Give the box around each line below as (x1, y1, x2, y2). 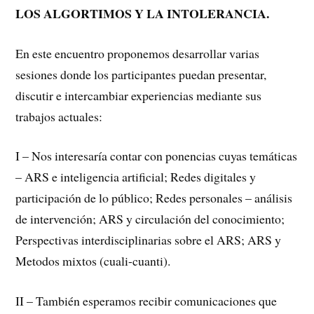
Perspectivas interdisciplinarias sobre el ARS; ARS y (15, 231, 282, 249)
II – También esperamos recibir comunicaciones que (15, 292, 278, 310)
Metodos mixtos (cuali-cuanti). (15, 252, 171, 270)
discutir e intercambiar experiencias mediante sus (15, 86, 262, 104)
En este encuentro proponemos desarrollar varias (15, 44, 260, 62)
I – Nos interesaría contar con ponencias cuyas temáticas (15, 147, 298, 165)
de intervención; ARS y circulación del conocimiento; (15, 210, 285, 228)
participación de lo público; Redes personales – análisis (15, 189, 293, 207)
